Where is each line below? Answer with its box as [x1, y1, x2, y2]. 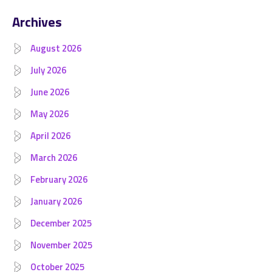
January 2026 [30, 194, 82, 208]
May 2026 [30, 107, 69, 121]
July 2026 [30, 63, 66, 77]
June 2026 [30, 85, 69, 99]
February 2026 [30, 172, 87, 186]
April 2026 [30, 129, 70, 143]
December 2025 [30, 216, 92, 230]
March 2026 [30, 151, 77, 165]
